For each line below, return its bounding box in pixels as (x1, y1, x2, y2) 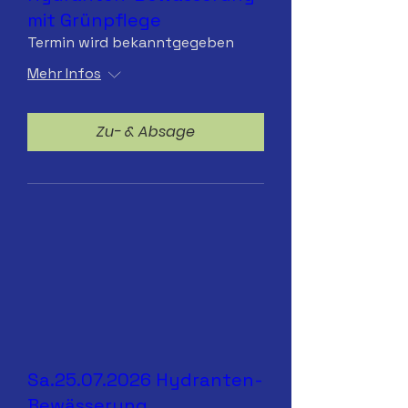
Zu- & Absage (97, 120, 195, 142)
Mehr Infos (27, 63, 101, 83)
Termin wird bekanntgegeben (27, 32, 234, 52)
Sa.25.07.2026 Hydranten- (27, 367, 263, 392)
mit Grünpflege (27, 7, 161, 32)
